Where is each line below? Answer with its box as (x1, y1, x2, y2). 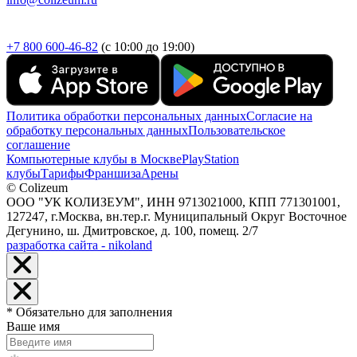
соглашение (6, 138, 70, 152)
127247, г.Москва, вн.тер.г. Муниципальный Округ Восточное (6, 210, 347, 224)
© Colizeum (6, 181, 68, 195)
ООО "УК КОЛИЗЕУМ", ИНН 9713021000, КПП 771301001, (6, 195, 340, 210)
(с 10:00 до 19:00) (98, 40, 194, 54)
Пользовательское (188, 124, 285, 138)
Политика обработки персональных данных (6, 109, 246, 124)
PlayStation (182, 152, 239, 167)
